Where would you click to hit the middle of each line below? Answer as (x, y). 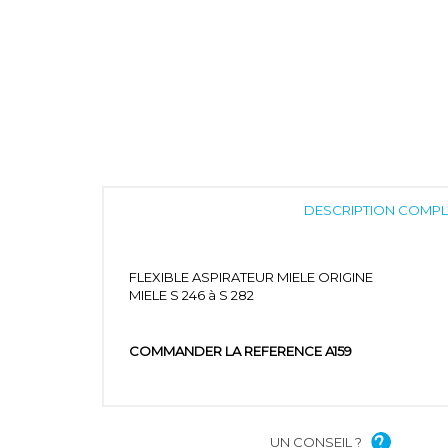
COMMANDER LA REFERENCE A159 (246, 351)
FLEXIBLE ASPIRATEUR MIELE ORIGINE (255, 277)
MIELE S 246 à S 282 (196, 295)
